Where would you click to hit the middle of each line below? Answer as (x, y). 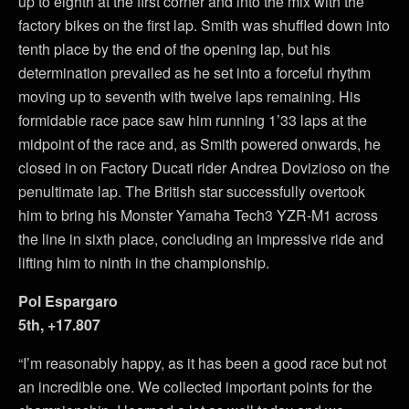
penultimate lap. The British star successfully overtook (192, 191)
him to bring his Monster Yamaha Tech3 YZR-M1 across (198, 215)
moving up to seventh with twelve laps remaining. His (189, 96)
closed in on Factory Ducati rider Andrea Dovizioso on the (204, 167)
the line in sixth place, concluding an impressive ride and (201, 238)
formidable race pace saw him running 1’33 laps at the (193, 120)
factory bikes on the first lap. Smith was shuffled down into (204, 25)
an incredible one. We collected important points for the (195, 386)
